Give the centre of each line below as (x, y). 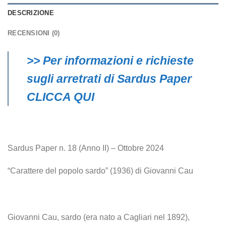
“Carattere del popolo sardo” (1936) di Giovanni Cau (100, 171)
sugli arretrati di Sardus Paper (109, 78)
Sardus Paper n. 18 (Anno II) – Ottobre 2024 (86, 148)
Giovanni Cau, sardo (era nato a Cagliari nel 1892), (99, 217)
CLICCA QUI (61, 97)
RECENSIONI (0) (34, 33)
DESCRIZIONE (31, 13)
